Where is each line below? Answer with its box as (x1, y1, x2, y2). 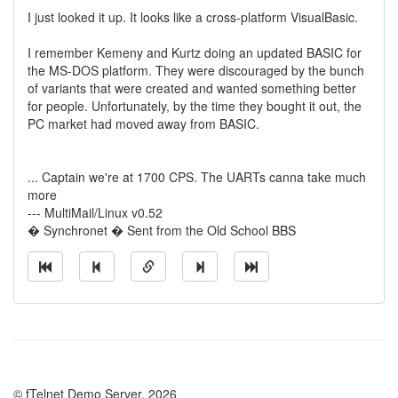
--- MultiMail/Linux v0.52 (28, 203, 163, 221)
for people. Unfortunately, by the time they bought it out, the (28, 97, 362, 115)
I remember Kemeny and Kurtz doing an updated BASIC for (28, 44, 362, 61)
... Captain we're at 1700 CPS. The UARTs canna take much (28, 168, 366, 186)
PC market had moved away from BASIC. (28, 115, 259, 132)
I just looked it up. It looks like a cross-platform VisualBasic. (28, 8, 358, 26)
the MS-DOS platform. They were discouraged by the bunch (28, 61, 364, 79)
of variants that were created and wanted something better (28, 79, 356, 97)
